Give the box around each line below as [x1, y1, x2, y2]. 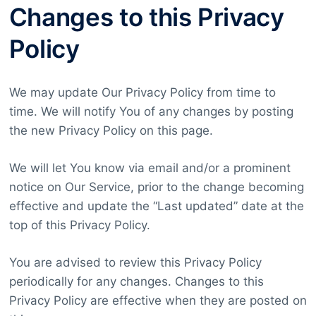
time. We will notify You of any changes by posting [8, 104, 293, 119]
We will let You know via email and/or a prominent [8, 161, 291, 176]
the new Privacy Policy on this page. [8, 123, 213, 138]
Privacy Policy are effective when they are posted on [8, 293, 307, 308]
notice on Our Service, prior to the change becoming [8, 180, 304, 195]
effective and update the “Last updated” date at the [8, 199, 304, 214]
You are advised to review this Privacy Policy [8, 255, 262, 270]
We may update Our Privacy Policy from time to [8, 85, 276, 100]
